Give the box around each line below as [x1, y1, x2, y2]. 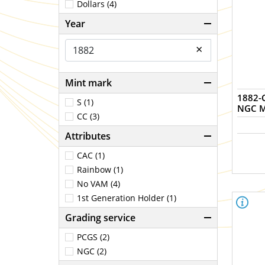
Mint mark [65, 76, 112, 89]
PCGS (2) [77, 231, 109, 243]
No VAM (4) [77, 178, 120, 189]
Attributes [65, 130, 111, 143]
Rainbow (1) [77, 164, 123, 175]
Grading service [65, 211, 135, 224]
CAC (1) [77, 150, 105, 161]
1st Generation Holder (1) [77, 192, 176, 203]
